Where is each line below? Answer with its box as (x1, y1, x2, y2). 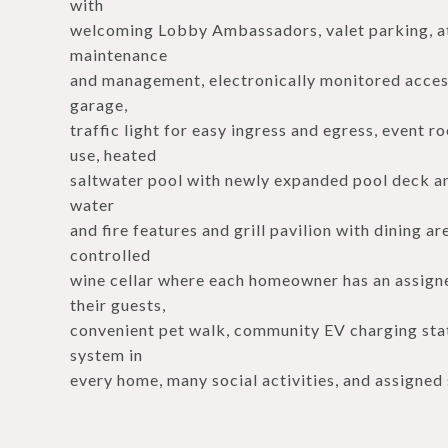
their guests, (70, 295, 166, 314)
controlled (70, 245, 151, 264)
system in (70, 345, 143, 364)
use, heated (70, 145, 157, 164)
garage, (70, 95, 128, 114)
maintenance (70, 45, 168, 64)
